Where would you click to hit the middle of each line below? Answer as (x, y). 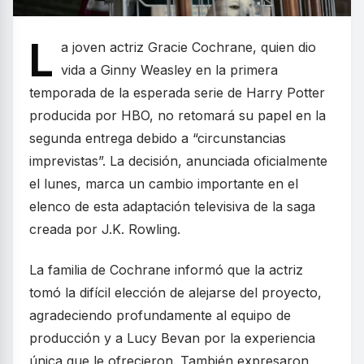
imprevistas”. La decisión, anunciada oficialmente (178, 161)
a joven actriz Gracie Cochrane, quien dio (188, 48)
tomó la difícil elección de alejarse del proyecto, (175, 293)
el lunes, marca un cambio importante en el (164, 184)
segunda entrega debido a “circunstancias (158, 139)
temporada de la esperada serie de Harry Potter (177, 93)
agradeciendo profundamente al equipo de (160, 316)
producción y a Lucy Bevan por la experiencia (172, 338)
